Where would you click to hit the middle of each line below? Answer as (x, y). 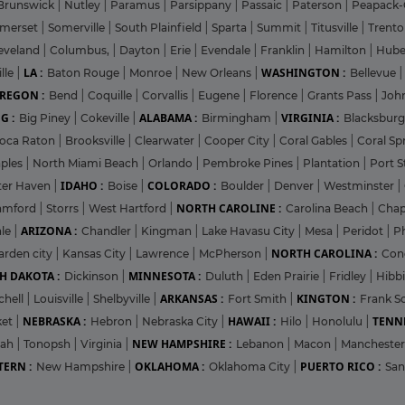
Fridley (349, 276)
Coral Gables (315, 140)
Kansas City (95, 253)
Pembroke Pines (249, 163)
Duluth (226, 276)
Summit (280, 27)
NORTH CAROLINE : (229, 208)
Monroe (152, 72)
